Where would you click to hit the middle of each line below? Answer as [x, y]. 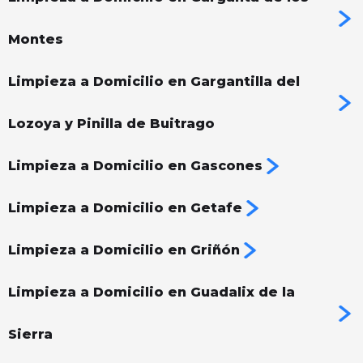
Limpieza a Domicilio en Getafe [125, 208]
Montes [36, 40]
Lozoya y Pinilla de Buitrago [111, 124]
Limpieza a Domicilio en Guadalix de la [152, 293]
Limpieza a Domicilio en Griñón [124, 250]
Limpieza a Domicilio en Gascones [135, 166]
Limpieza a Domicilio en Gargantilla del [154, 82]
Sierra [30, 335]
